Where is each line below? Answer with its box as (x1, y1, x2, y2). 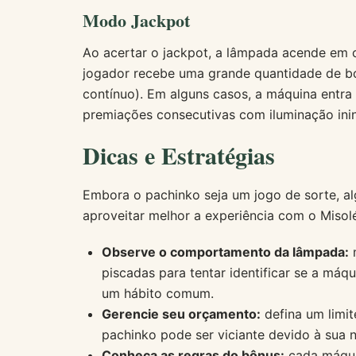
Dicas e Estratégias (83, 137, 275, 172)
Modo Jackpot (83, 7, 190, 34)
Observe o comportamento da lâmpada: (102, 243, 349, 260)
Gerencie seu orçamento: (102, 305, 261, 322)
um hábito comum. (102, 284, 214, 301)
